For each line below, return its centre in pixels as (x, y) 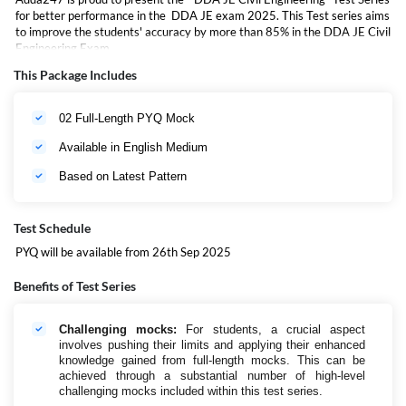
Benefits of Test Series (75, 286)
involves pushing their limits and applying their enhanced (212, 345)
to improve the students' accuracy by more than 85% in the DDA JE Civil (203, 32)
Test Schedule (52, 228)
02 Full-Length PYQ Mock (127, 118)
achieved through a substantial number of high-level (212, 376)
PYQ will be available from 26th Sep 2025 (123, 252)
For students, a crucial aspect (271, 329)
